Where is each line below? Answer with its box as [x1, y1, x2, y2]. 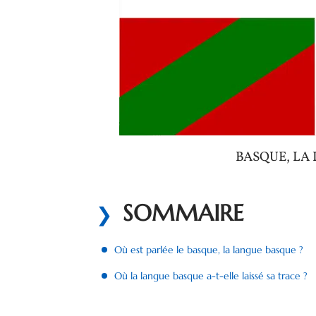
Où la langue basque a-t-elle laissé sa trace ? [114, 269, 308, 282]
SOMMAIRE [123, 199, 244, 227]
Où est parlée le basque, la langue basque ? [114, 243, 303, 256]
